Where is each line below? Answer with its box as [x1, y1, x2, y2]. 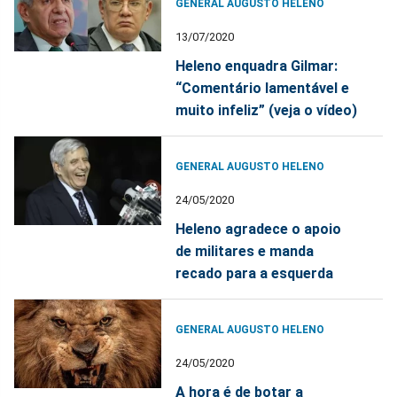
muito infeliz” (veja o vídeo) [175, 102, 358, 120]
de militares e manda [175, 243, 315, 261]
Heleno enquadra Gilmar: [175, 58, 339, 75]
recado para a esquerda [175, 265, 334, 283]
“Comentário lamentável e [175, 80, 350, 97]
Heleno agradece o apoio [175, 221, 342, 238]
